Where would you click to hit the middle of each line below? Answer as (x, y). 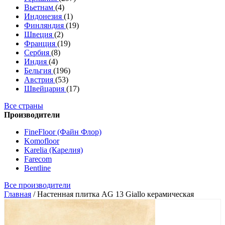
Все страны (24, 106)
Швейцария (45, 89)
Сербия (38, 52)
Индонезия (44, 16)
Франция (41, 43)
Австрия (40, 80)
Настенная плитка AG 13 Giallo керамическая (116, 194)
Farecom (38, 159)
